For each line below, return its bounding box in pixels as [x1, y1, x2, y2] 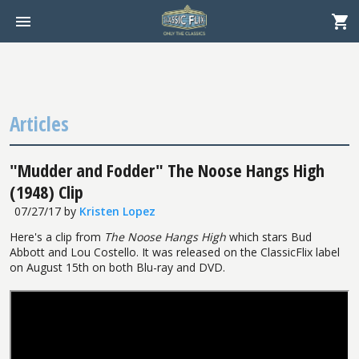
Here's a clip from [10, 228, 104, 244]
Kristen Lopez [79, 203, 155, 219]
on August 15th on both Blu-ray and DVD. [10, 259, 225, 275]
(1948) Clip [10, 179, 83, 204]
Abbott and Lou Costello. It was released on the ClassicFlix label [10, 244, 340, 260]
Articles [10, 110, 69, 137]
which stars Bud [226, 228, 312, 244]
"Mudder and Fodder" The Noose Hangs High [10, 157, 325, 182]
